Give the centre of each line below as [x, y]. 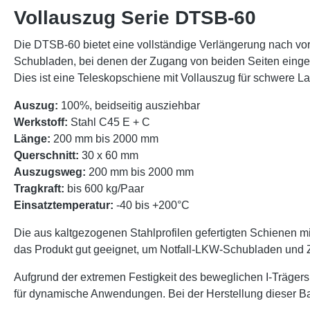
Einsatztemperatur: [64, 205]
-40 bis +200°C [152, 205]
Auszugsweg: [51, 172]
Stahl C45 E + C [109, 122]
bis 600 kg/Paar [106, 188]
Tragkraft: [40, 188]
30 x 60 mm [110, 155]
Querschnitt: [48, 155]
